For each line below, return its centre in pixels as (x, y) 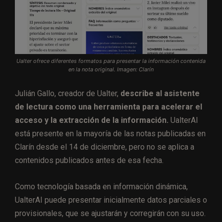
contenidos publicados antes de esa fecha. (89, 160)
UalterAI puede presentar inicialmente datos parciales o (111, 200)
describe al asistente (160, 93)
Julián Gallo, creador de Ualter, (68, 93)
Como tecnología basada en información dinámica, (101, 186)
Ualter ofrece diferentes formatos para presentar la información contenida (111, 61)
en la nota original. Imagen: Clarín (111, 69)
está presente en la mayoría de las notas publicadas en (110, 133)
